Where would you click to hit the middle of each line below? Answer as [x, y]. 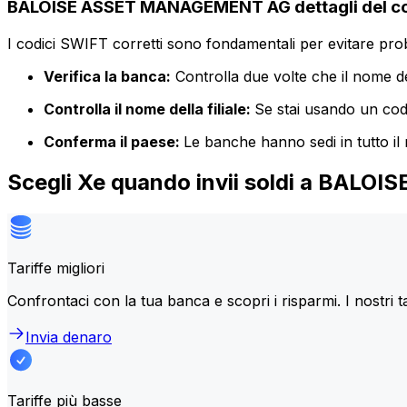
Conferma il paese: [114, 141]
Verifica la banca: [107, 76]
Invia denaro [69, 337]
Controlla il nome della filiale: [149, 109]
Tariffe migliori [56, 268]
